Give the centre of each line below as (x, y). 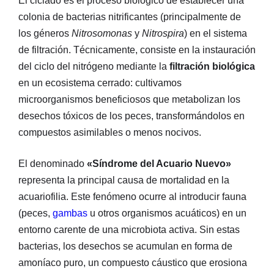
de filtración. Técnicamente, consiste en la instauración (137, 50)
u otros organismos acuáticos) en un (167, 213)
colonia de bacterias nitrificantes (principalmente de (130, 17)
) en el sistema (216, 33)
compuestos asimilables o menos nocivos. (110, 132)
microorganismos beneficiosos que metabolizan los (129, 99)
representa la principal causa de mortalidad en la (124, 180)
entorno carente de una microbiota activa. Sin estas (129, 229)
